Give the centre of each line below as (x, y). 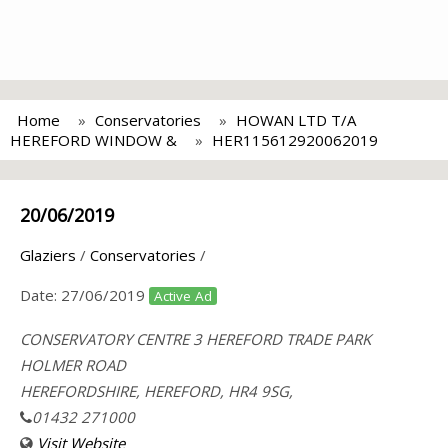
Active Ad (183, 296)
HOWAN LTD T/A (296, 120)
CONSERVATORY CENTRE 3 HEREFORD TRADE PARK (195, 339)
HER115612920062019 (295, 140)
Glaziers (48, 255)
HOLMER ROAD (73, 365)
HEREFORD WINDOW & (93, 140)
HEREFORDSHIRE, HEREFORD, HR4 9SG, (156, 391)
